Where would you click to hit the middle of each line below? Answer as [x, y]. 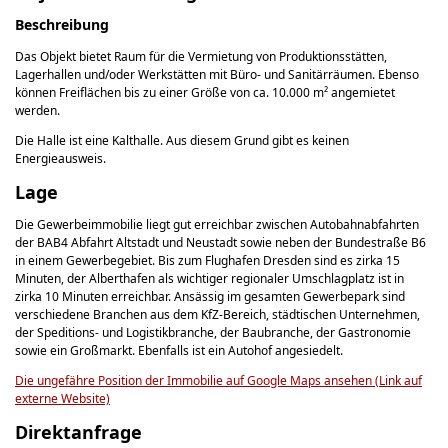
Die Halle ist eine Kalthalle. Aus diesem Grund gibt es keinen [182, 140]
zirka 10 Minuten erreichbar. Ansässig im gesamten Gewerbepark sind [210, 296]
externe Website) [62, 398]
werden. [37, 110]
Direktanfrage [78, 431]
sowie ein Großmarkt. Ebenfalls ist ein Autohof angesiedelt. [179, 350]
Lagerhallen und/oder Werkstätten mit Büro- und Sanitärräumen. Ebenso [217, 74]
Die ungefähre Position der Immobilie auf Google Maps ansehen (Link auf [218, 380]
